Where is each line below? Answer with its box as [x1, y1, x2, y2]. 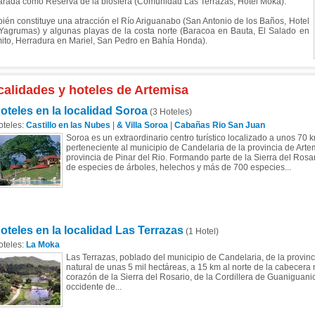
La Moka [25, 240, 60, 250]
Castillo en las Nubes [25, 120, 110, 130]
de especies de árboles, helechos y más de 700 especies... [65, 162, 291, 172]
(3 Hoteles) [147, 107, 192, 117]
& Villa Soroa [116, 120, 168, 130]
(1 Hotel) [183, 226, 219, 236]
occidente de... [65, 282, 122, 292]
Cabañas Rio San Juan [174, 120, 265, 130]
